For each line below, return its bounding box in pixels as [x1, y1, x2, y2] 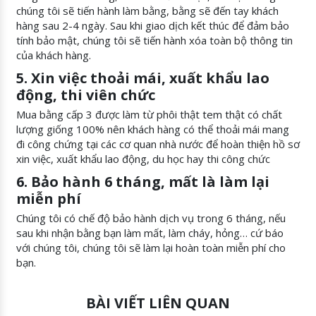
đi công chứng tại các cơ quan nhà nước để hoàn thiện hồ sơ [16, 137, 300, 152]
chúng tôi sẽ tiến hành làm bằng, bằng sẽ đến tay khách [16, 4, 279, 18]
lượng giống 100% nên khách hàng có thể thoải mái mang [16, 122, 289, 137]
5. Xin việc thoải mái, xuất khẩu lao [16, 68, 269, 88]
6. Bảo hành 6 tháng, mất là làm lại [16, 172, 269, 192]
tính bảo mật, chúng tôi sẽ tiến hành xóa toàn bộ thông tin [16, 33, 293, 48]
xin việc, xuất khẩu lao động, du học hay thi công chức [16, 152, 270, 166]
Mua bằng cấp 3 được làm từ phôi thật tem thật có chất [16, 107, 282, 122]
